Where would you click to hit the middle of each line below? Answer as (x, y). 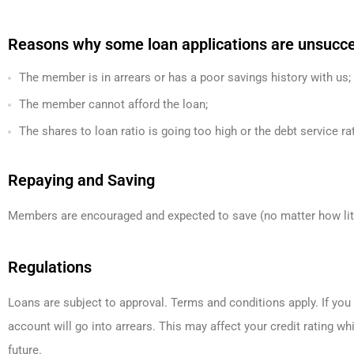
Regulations (50, 267)
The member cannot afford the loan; (113, 104)
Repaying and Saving (81, 180)
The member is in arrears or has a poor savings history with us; (185, 77)
